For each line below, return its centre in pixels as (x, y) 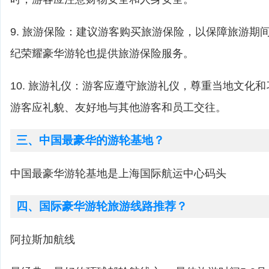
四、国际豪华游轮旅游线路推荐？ (102, 206)
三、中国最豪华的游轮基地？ (90, 140)
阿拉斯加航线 (44, 240)
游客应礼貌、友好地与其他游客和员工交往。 (118, 107)
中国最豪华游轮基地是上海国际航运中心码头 (118, 174)
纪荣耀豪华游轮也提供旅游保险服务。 (102, 53)
